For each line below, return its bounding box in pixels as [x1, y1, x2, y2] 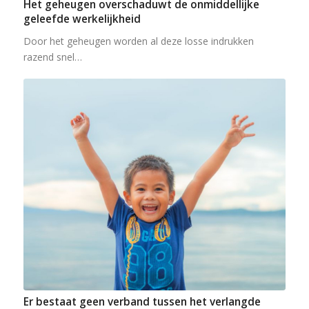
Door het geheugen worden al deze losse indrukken [23, 34, 254, 48]
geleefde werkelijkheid [23, 11, 141, 26]
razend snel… [23, 50, 82, 63]
